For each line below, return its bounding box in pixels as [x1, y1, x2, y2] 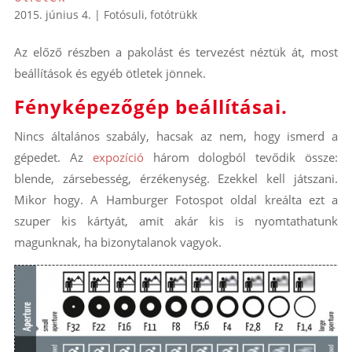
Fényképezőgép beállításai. [13, 93, 288, 120]
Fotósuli [103, 7, 145, 23]
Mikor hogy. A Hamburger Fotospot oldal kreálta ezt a [13, 192, 339, 208]
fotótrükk [149, 7, 197, 23]
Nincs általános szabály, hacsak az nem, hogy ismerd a [13, 128, 339, 145]
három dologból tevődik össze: [143, 149, 339, 166]
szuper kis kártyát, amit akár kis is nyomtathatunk [13, 213, 339, 229]
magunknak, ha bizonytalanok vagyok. [13, 234, 222, 251]
